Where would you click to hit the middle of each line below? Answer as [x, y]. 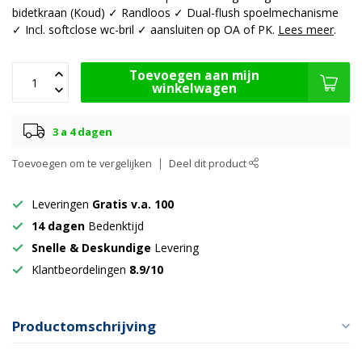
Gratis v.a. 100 [133, 204]
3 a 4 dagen [82, 131]
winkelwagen [194, 89]
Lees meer [306, 30]
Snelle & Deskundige [93, 248]
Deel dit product [209, 164]
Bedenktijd [114, 226]
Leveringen [62, 204]
